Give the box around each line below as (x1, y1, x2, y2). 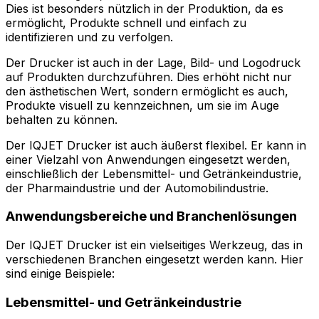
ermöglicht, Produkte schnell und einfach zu (6, 15, 246, 30)
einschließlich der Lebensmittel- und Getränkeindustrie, (6, 166, 302, 181)
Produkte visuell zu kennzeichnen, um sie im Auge (6, 98, 279, 113)
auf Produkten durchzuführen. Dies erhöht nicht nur (6, 69, 292, 84)
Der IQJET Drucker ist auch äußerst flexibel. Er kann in (6, 137, 306, 152)
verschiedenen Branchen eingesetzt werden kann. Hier (6, 252, 303, 267)
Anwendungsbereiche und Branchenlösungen (6, 208, 297, 225)
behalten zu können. (6, 112, 117, 127)
